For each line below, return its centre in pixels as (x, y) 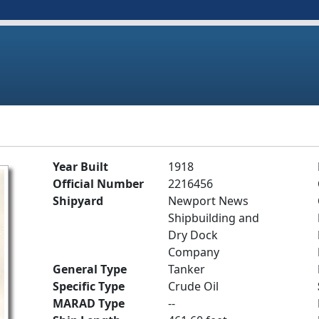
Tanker (187, 269)
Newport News (208, 201)
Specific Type (89, 286)
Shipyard (78, 201)
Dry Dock (193, 235)
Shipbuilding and (214, 218)
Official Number (98, 184)
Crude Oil (193, 286)
